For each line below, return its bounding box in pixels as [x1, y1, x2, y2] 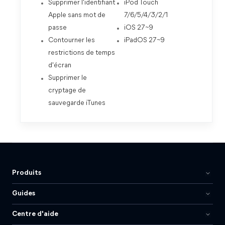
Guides [12, 190, 35, 197]
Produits [12, 169, 41, 177]
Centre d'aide [12, 210, 58, 218]
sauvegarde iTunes [48, 99, 105, 107]
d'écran [48, 62, 71, 69]
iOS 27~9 [124, 24, 153, 32]
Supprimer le [48, 74, 87, 82]
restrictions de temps [48, 49, 115, 57]
